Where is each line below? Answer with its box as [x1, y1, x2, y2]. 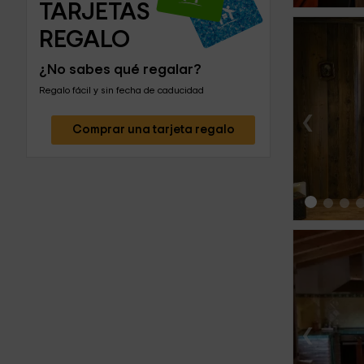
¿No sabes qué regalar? [39, 62, 201, 77]
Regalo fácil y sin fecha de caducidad [39, 84, 204, 95]
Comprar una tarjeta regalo [71, 123, 235, 136]
